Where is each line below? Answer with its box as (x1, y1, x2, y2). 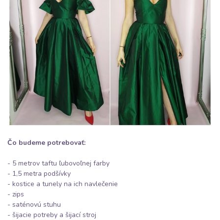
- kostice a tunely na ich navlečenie (7, 179, 118, 189)
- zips (7, 190, 24, 199)
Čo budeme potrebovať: (7, 138, 85, 148)
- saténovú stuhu (7, 200, 61, 210)
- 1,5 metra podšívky (7, 169, 71, 179)
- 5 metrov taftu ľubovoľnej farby (7, 159, 110, 168)
